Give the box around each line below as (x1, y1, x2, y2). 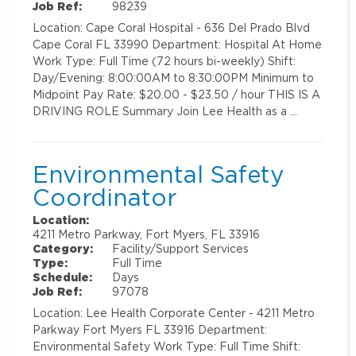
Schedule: (33, 270, 93, 283)
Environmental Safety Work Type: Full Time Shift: (33, 339, 301, 352)
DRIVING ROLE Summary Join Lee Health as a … (33, 104, 298, 117)
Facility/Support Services (112, 242, 250, 254)
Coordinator (33, 184, 177, 210)
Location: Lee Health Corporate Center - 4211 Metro (33, 306, 315, 319)
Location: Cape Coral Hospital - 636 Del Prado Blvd (33, 21, 311, 33)
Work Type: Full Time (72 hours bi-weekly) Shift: (33, 54, 296, 67)
